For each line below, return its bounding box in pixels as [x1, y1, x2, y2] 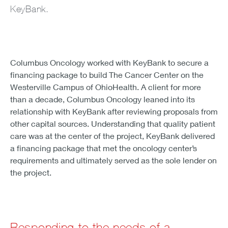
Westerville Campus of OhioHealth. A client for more [10, 81, 201, 92]
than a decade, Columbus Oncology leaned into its [10, 94, 195, 104]
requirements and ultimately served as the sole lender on [10, 155, 217, 165]
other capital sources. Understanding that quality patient [10, 118, 215, 128]
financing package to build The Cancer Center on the [10, 69, 204, 79]
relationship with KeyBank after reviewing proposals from [10, 106, 218, 116]
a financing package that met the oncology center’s [10, 142, 197, 153]
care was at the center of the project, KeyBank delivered [10, 130, 215, 140]
